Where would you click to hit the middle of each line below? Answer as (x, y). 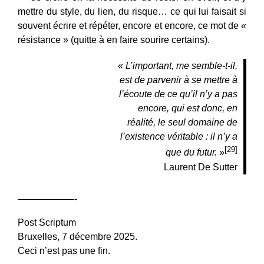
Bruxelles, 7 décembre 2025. (77, 236)
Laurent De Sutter (201, 167)
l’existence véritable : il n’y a (179, 137)
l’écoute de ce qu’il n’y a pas (178, 94)
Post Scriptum (47, 222)
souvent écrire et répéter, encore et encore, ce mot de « (132, 26)
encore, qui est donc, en (188, 108)
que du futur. (191, 153)
